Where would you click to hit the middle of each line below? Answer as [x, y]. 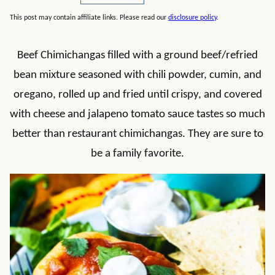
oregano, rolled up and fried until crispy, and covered [137, 95]
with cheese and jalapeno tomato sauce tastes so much [137, 114]
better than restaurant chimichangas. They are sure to [137, 134]
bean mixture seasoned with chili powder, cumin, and [137, 75]
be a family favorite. [137, 154]
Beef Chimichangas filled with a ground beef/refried [137, 56]
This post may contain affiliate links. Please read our [89, 18]
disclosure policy [192, 18]
